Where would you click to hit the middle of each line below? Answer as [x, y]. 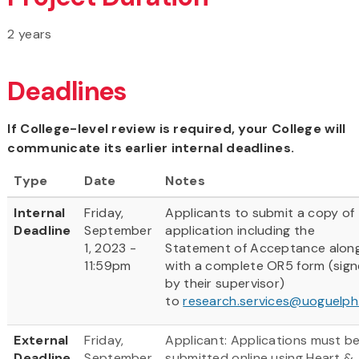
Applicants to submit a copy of [260, 212]
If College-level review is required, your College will [177, 128]
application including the [240, 230]
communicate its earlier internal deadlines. [151, 147]
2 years [30, 34]
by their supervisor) [225, 283]
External [41, 340]
